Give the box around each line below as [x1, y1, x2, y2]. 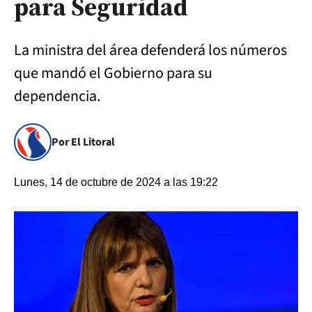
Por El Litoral [52, 134, 115, 150]
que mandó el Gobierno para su [14, 62, 212, 84]
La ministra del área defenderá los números [14, 39, 287, 61]
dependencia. [14, 85, 103, 107]
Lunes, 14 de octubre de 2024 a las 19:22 [14, 176, 218, 188]
